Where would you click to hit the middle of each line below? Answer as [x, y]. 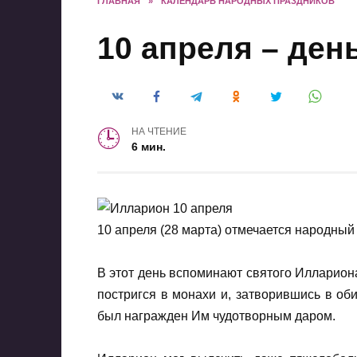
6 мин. [149, 146]
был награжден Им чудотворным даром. [216, 316]
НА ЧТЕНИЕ [159, 131]
